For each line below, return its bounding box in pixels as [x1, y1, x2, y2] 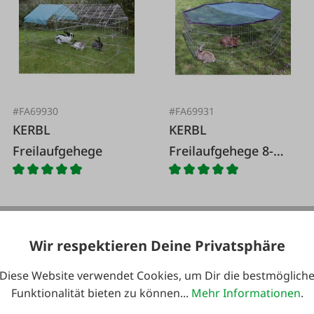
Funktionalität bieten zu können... [11, 285, 191, 301]
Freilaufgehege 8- [169, 142, 274, 160]
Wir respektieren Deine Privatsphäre [29, 236, 285, 256]
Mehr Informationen [191, 285, 301, 301]
